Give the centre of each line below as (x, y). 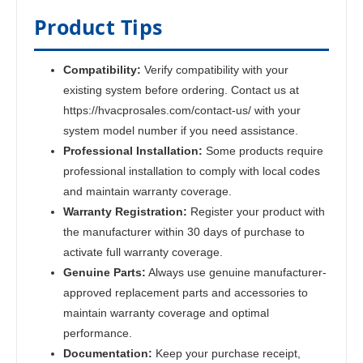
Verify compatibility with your (215, 70)
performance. (98, 333)
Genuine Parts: (105, 273)
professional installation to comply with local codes (192, 171)
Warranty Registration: (126, 212)
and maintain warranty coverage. (148, 192)
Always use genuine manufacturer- (237, 273)
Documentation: (108, 354)
